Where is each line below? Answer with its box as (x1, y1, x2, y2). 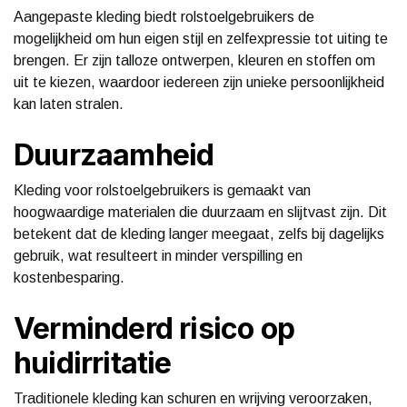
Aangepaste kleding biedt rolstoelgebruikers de (14, 8, 314, 25)
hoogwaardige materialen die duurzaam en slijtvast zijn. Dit (14, 203, 387, 220)
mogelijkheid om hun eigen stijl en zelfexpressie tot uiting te (14, 30, 388, 46)
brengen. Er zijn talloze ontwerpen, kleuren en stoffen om (14, 52, 375, 68)
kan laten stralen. (14, 95, 124, 112)
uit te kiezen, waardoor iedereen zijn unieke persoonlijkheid (14, 74, 384, 90)
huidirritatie (14, 344, 172, 381)
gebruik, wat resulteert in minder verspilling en (14, 247, 303, 263)
